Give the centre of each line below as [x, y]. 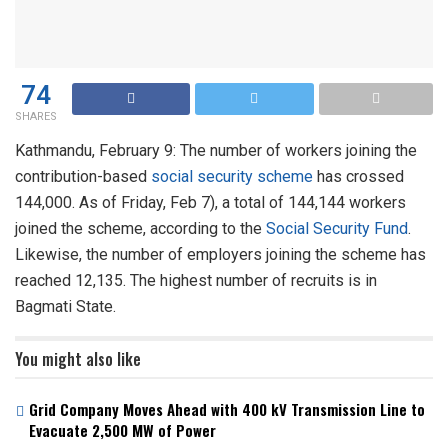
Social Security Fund [337, 228]
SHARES [36, 116]
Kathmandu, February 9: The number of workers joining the [216, 150]
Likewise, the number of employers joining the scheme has [220, 254]
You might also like [78, 358]
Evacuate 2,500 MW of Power [122, 429]
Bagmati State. [65, 306]
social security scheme [232, 176]
